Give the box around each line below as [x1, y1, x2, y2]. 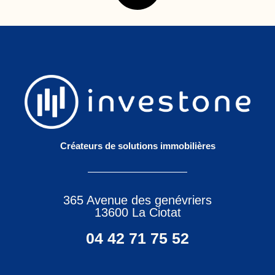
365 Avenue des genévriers [63, 193, 212, 207]
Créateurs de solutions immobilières [60, 140, 215, 151]
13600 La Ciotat [94, 205, 181, 219]
